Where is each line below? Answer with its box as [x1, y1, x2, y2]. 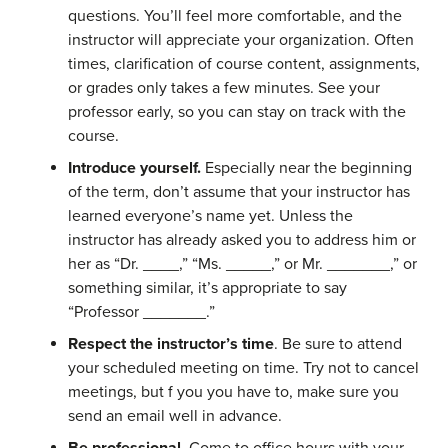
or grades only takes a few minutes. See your [68, 78, 380, 99]
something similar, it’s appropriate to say [68, 278, 347, 299]
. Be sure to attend [274, 334, 402, 355]
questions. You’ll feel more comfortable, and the [68, 6, 402, 27]
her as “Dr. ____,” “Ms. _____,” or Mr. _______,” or [68, 254, 417, 275]
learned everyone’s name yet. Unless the [68, 206, 353, 227]
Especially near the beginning [201, 158, 412, 179]
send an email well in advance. [68, 406, 282, 427]
